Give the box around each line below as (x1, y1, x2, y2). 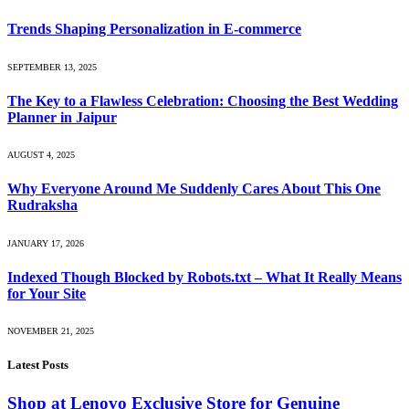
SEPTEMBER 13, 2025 (7, 61, 97, 72)
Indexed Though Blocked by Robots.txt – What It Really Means (7, 269, 402, 286)
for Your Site (7, 286, 86, 302)
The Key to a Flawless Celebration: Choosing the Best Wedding (7, 92, 398, 109)
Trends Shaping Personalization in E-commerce (7, 21, 301, 37)
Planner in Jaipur (7, 109, 117, 125)
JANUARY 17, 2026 (7, 237, 84, 248)
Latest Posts (7, 358, 68, 372)
